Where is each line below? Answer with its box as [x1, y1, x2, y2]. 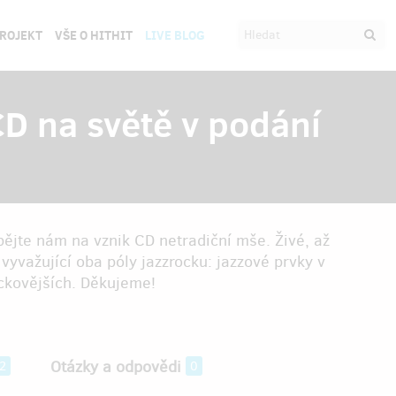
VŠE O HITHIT [54, 27, 133, 44]
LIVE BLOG [144, 27, 205, 44]
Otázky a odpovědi [50, 356, 181, 377]
